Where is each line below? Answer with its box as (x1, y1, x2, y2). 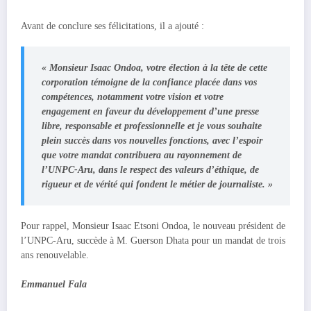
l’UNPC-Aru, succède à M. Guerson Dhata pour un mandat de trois (21, 235, 285, 246)
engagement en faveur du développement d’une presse (42, 106, 259, 117)
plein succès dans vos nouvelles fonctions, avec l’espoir (42, 135, 262, 146)
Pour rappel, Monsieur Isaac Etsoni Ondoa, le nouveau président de (21, 221, 285, 232)
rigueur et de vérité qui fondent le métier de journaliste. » (42, 179, 273, 190)
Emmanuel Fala (21, 279, 87, 290)
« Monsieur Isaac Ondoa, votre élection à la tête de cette (42, 62, 267, 74)
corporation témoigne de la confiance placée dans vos (42, 77, 257, 88)
